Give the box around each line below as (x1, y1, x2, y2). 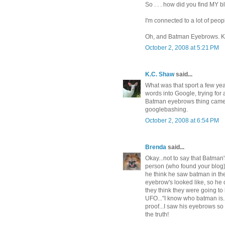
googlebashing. (145, 106, 188, 114)
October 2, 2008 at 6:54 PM (145, 117, 219, 125)
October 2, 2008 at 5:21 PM (145, 44, 219, 52)
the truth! (145, 211, 169, 218)
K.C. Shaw (145, 71, 174, 78)
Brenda (145, 144, 166, 151)
